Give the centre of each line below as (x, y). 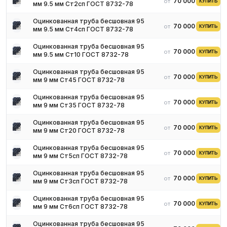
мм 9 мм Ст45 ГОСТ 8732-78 (79, 80)
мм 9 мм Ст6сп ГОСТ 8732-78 (80, 206)
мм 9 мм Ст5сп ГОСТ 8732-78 (80, 156)
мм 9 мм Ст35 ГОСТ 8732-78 (79, 105)
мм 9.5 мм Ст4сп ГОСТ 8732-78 (83, 29)
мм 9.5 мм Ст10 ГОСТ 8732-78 (81, 54)
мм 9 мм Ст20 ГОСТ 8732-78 (79, 130)
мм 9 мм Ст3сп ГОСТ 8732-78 (80, 181)
